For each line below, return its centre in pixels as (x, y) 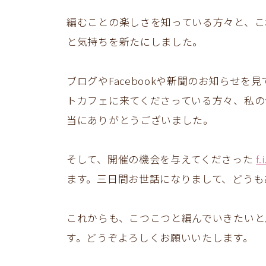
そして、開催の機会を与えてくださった (161, 159)
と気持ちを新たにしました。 (135, 41)
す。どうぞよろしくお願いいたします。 (160, 237)
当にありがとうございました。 (140, 119)
